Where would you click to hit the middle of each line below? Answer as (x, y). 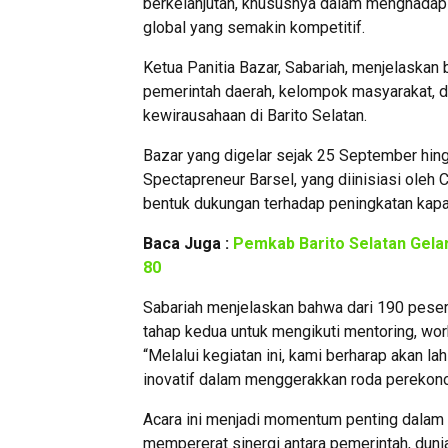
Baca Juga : (188, 244)
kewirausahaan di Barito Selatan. (255, 116)
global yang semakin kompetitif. (254, 28)
